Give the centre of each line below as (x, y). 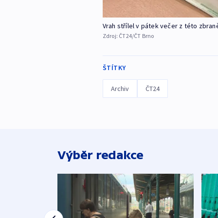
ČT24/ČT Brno (136, 36)
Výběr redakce (100, 155)
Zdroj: (111, 36)
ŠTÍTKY (114, 68)
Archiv (120, 89)
